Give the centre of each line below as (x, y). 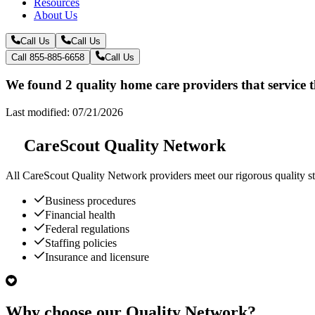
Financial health (80, 214)
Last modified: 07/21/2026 (64, 112)
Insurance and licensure (97, 257)
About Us (56, 15)
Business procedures (90, 200)
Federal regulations (87, 229)
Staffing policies (81, 243)
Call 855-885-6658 (48, 57)
